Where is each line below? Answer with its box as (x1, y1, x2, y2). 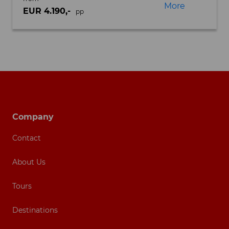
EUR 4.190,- (23, 6, 73, 16)
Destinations (12, 205, 58, 215)
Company (12, 112, 54, 122)
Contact (12, 133, 41, 143)
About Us (12, 157, 45, 167)
